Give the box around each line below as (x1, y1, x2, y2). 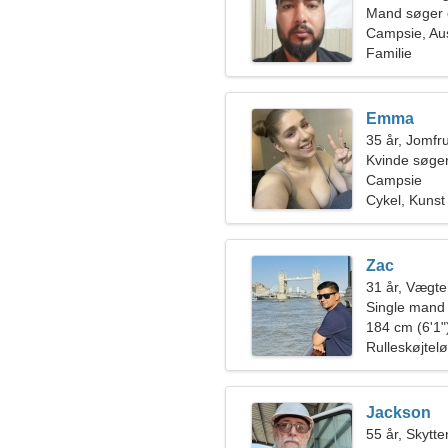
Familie (366, 45, 412, 61)
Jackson (366, 404, 431, 421)
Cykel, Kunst (366, 192, 445, 208)
